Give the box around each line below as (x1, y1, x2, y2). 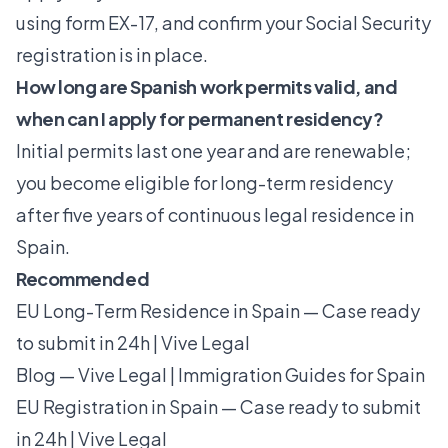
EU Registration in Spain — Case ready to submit (16, 394, 421, 418)
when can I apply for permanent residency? (16, 106, 384, 130)
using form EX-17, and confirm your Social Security (16, 10, 431, 34)
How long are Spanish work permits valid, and (16, 74, 398, 98)
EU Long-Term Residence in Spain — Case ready (16, 298, 420, 322)
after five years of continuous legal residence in (16, 202, 414, 226)
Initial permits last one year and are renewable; (16, 138, 411, 162)
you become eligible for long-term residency (16, 170, 393, 194)
